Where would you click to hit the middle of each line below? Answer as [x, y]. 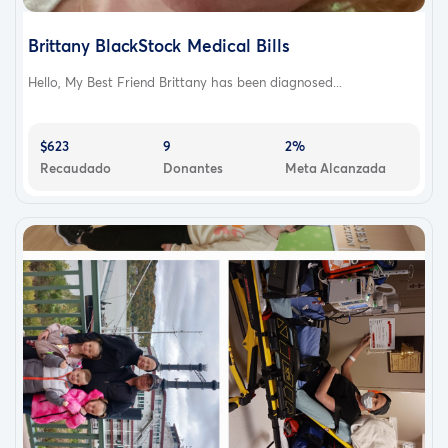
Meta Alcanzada [336, 168]
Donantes [192, 168]
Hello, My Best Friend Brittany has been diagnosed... [185, 82]
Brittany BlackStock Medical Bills [159, 46]
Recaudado [75, 168]
